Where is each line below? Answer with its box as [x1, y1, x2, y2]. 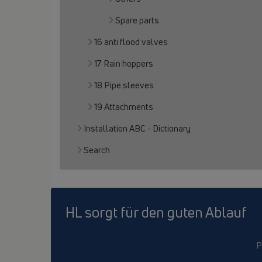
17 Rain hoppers [94, 57, 153, 70]
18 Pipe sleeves [94, 79, 154, 91]
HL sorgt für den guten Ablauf [65, 203, 246, 222]
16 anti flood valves [94, 36, 168, 48]
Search [84, 144, 110, 156]
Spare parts [115, 14, 159, 26]
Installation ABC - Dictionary [84, 122, 191, 135]
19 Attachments [94, 101, 153, 113]
